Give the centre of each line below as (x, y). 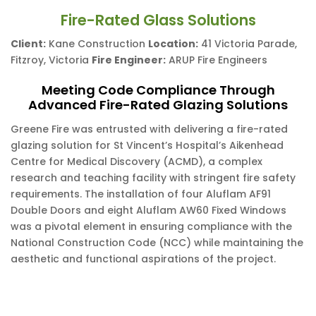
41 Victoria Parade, (248, 44)
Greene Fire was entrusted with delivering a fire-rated (149, 129)
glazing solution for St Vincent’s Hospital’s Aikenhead (147, 145)
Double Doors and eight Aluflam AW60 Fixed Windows (148, 210)
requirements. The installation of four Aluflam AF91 (141, 194)
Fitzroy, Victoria (51, 60)
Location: (173, 44)
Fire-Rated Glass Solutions (158, 20)
